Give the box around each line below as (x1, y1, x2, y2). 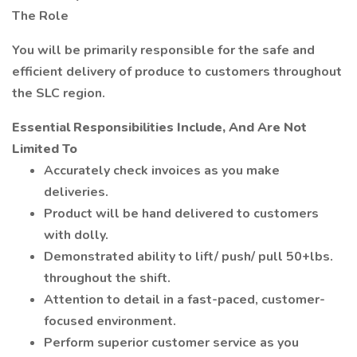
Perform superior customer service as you (44, 334, 299, 351)
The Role (12, 7, 69, 25)
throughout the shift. (44, 269, 171, 287)
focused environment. (44, 312, 176, 330)
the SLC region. (12, 84, 105, 102)
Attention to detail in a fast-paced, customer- (44, 291, 325, 308)
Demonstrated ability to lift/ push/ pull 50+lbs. (44, 248, 333, 265)
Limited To (12, 140, 77, 158)
